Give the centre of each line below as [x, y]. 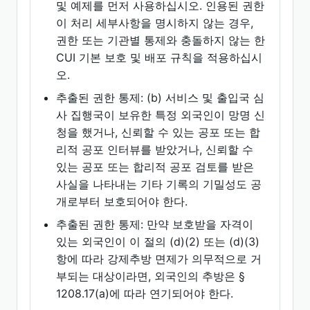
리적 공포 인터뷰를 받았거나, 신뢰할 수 [155, 149]
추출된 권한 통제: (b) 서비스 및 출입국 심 [161, 98]
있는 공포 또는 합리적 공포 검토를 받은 [155, 167]
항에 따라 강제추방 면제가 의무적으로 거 [159, 259]
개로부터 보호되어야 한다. [122, 201]
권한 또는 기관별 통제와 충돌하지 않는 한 [161, 40]
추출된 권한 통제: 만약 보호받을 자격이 [155, 224]
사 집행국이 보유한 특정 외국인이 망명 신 [161, 115]
